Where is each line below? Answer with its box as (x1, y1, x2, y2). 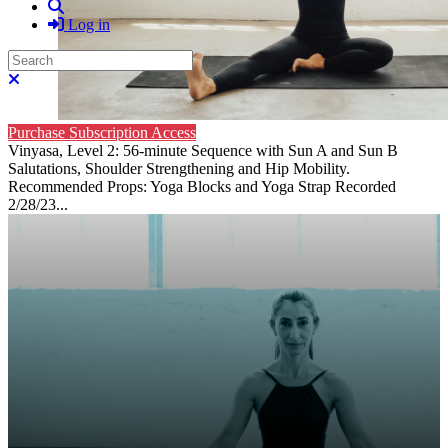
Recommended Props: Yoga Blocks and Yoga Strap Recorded (8, 178, 396, 195)
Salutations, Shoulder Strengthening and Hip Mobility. (8, 160, 350, 177)
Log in (68, 16, 110, 33)
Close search (19, 70, 99, 87)
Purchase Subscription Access (8, 124, 196, 141)
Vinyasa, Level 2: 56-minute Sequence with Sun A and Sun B (8, 142, 398, 159)
